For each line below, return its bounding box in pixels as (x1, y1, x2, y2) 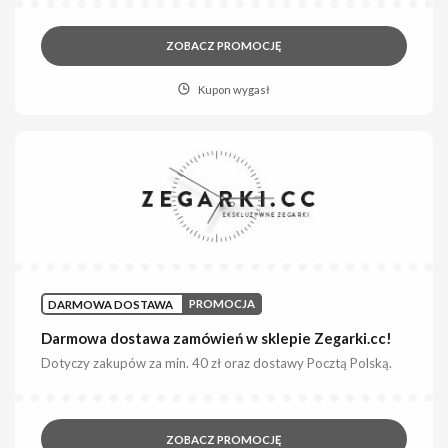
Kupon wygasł (197, 83, 270, 97)
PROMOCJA (189, 297, 256, 311)
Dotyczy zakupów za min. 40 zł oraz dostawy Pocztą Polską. (41, 354, 393, 371)
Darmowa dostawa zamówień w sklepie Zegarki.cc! (41, 328, 393, 347)
